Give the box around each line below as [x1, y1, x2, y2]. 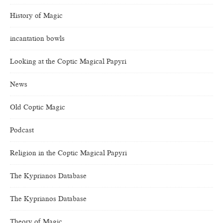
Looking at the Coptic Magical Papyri [10, 56, 126, 67]
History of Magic [10, 10, 63, 21]
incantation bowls [10, 33, 65, 44]
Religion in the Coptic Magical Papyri [10, 148, 127, 158]
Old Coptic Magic [10, 102, 65, 112]
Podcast [10, 125, 34, 135]
